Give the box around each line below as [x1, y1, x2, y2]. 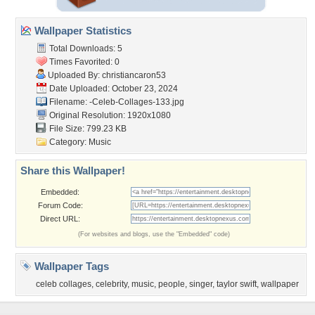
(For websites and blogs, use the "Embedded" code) [78, 231, 230, 238]
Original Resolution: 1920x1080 [47, 110, 171, 120]
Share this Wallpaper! [20, 165, 125, 176]
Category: [47, 137, 89, 147]
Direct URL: [40, 214, 80, 223]
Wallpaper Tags [32, 260, 109, 272]
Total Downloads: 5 [47, 44, 122, 53]
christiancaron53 [102, 70, 166, 80]
